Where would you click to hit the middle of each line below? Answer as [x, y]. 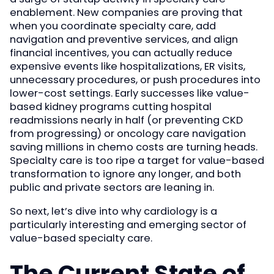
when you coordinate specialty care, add [113, 26]
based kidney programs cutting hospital [111, 107]
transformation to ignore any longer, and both [125, 174]
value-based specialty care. [81, 238]
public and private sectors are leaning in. [112, 188]
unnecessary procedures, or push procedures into [135, 80]
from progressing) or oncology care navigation [128, 134]
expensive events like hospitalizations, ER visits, [128, 67]
